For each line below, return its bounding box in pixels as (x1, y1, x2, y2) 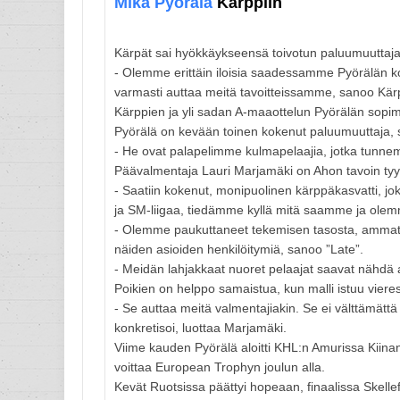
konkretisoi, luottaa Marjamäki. (114, 321, 287, 335)
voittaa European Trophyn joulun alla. (114, 360, 325, 374)
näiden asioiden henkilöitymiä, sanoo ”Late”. (114, 242, 363, 256)
